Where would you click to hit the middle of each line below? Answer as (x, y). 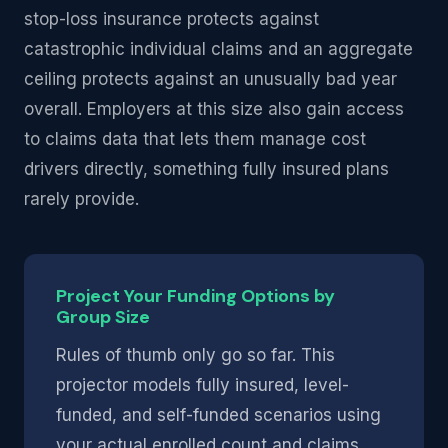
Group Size (103, 317)
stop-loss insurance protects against (171, 19)
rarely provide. (81, 199)
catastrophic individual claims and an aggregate (218, 49)
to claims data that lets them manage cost (195, 139)
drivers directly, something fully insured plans (206, 169)
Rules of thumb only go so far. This (195, 355)
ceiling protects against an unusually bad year (210, 79)
